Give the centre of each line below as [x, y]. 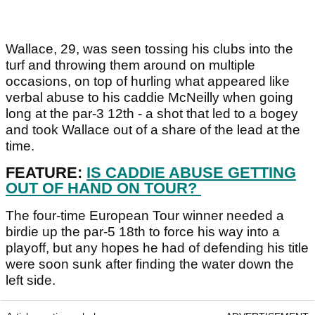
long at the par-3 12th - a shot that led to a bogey [152, 114]
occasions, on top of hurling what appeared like [148, 82]
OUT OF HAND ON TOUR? [103, 188]
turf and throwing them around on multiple [130, 65]
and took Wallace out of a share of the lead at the [153, 130]
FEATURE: [46, 173]
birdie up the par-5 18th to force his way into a [143, 232]
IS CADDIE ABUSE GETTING [191, 173]
